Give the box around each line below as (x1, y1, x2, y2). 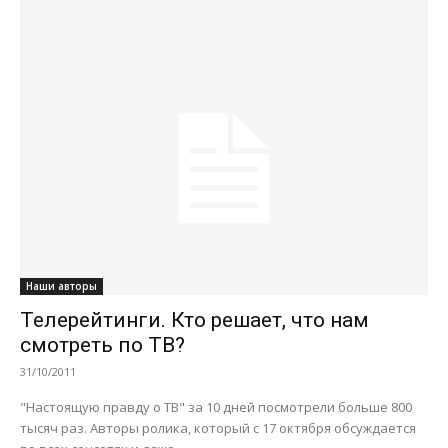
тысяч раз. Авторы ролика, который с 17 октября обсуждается (20, 418, 416, 437)
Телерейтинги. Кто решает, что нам (20, 307, 369, 332)
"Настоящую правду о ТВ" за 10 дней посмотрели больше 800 (20, 397, 412, 416)
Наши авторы (26, 278, 97, 293)
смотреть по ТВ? (20, 332, 185, 357)
